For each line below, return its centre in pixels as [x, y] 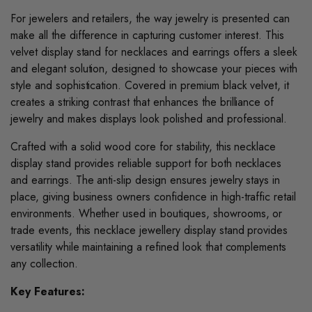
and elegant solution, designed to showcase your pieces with [154, 69]
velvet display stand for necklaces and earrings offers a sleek [154, 52]
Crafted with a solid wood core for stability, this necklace [143, 147]
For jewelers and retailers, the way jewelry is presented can [150, 19]
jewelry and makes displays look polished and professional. [149, 119]
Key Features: [48, 292]
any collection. [44, 264]
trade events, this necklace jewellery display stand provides [149, 231]
